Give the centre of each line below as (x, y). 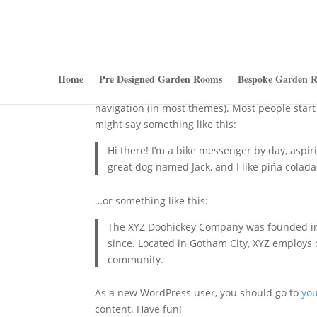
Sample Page (149, 52)
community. (135, 259)
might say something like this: (166, 124)
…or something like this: (152, 200)
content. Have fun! (139, 309)
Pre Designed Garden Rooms (160, 79)
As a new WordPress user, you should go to (198, 293)
